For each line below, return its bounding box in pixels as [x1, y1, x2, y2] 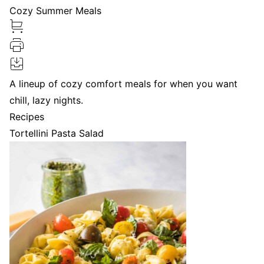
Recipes [9, 111, 44, 123]
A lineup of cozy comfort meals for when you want [9, 78, 237, 90]
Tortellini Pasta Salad [9, 127, 104, 140]
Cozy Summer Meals [9, 5, 101, 17]
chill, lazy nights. [9, 94, 83, 107]
